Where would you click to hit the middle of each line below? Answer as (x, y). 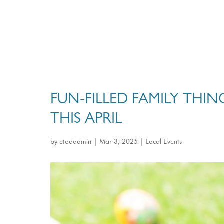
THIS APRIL (86, 120)
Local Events (164, 140)
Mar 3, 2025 (118, 140)
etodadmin (75, 140)
